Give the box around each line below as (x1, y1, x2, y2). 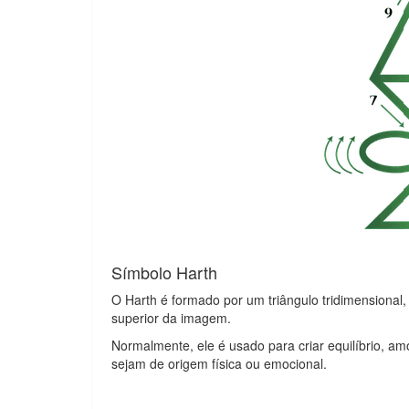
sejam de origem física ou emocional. (111, 354, 327, 372)
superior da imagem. (111, 309, 231, 327)
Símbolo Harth (111, 260, 217, 284)
